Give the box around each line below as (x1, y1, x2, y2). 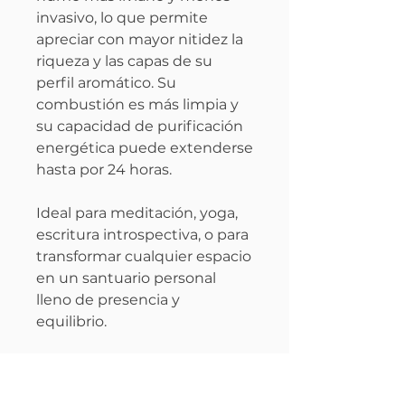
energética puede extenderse (36, 138, 253, 156)
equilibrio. (36, 312, 107, 330)
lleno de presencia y (36, 290, 180, 308)
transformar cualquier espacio (36, 247, 251, 265)
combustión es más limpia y (36, 95, 239, 113)
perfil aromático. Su (36, 73, 176, 91)
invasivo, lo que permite (36, 8, 208, 26)
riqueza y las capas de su (36, 52, 212, 70)
